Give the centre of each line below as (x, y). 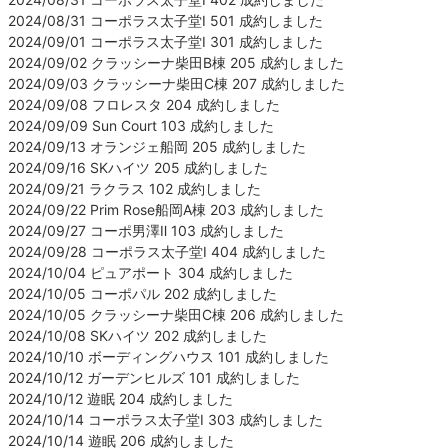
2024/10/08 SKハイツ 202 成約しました (137, 335)
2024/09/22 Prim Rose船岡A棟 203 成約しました (166, 209)
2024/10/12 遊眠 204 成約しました (120, 398)
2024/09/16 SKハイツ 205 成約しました (138, 167)
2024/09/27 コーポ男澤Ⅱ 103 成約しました (146, 230)
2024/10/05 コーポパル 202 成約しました (142, 293)
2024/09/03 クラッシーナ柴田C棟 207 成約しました (176, 83)
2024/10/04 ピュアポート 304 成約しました (150, 272)
